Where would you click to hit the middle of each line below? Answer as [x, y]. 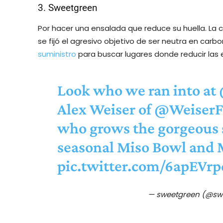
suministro [57, 54]
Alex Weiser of [106, 109]
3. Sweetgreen [68, 7]
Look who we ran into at [138, 90]
